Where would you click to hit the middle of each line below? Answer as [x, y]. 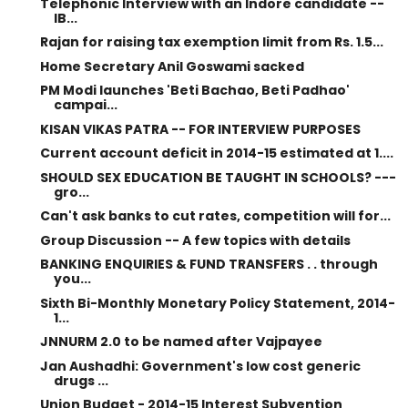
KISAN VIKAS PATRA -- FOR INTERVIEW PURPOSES [200, 129]
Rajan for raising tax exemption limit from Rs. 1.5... [211, 42]
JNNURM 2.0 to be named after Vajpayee [181, 342]
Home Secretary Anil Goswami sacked [172, 66]
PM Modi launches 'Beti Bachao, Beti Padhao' [194, 90]
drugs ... [81, 380]
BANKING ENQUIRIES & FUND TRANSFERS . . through [209, 264]
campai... [85, 105]
